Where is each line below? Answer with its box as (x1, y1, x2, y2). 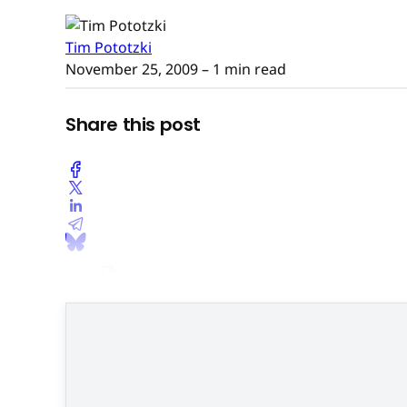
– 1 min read (198, 58, 286, 79)
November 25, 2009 (65, 58, 198, 79)
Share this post (65, 112, 201, 138)
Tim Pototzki (65, 36, 152, 57)
